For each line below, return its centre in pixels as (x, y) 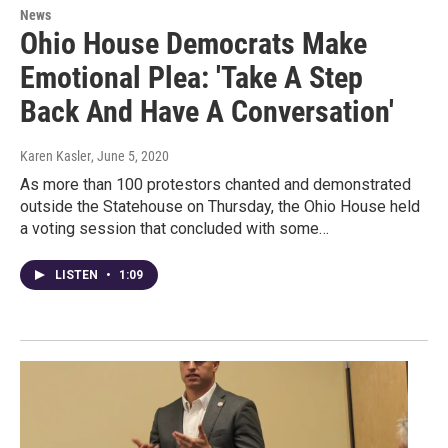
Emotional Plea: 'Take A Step (191, 77)
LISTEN (78, 274)
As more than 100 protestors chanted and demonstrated (215, 184)
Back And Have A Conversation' (207, 111)
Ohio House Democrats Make (193, 43)
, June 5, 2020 (130, 155)
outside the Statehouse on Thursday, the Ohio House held (220, 206)
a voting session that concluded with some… (174, 228)
